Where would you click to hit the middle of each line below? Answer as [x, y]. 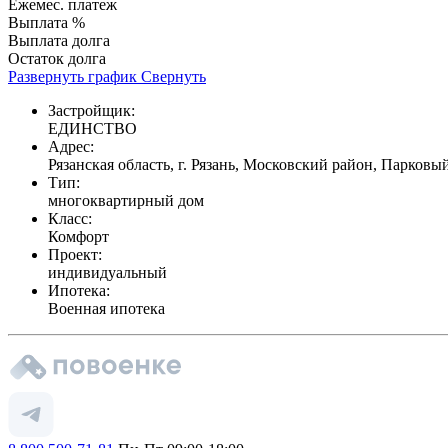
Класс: [70, 218]
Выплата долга [59, 40]
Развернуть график [72, 76]
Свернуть [173, 76]
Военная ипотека [106, 308]
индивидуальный [107, 272]
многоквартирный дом [126, 200]
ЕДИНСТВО [92, 128]
